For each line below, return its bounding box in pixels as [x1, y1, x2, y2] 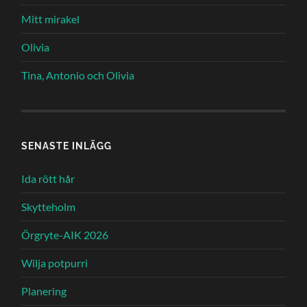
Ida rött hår [21, 172, 75, 185]
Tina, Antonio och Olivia [21, 69, 135, 82]
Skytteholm [21, 200, 76, 213]
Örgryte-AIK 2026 [21, 228, 109, 241]
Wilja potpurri [21, 256, 88, 269]
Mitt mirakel [21, 12, 80, 25]
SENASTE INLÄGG [21, 140, 112, 151]
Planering [21, 284, 67, 297]
